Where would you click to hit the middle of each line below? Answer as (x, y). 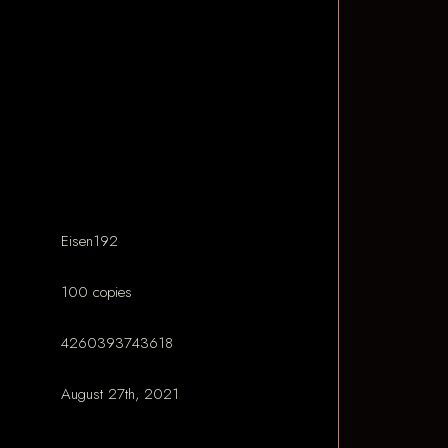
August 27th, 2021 (119, 394)
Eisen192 (89, 241)
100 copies (96, 292)
